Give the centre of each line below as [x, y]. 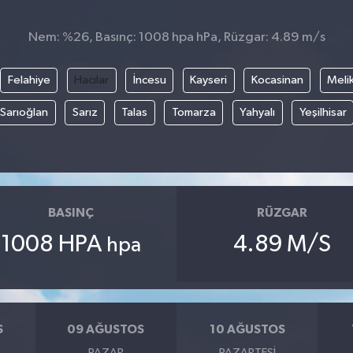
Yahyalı [257, 113]
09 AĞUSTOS [106, 330]
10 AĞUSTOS [247, 330]
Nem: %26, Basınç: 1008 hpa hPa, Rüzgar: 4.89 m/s [176, 38]
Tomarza [193, 113]
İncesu [149, 80]
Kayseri [209, 80]
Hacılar [92, 80]
